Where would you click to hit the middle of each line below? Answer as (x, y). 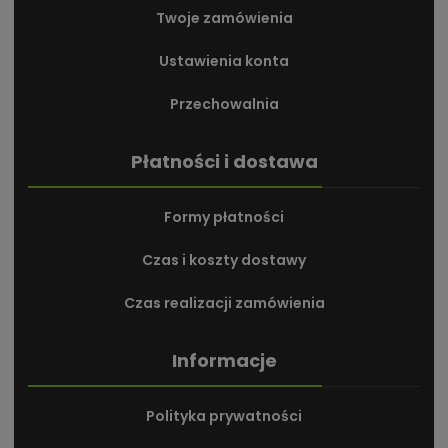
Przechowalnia (224, 104)
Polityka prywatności (224, 416)
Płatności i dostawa (224, 162)
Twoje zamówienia (224, 18)
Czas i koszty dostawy (224, 260)
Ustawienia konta (224, 61)
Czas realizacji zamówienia (224, 303)
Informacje (224, 361)
